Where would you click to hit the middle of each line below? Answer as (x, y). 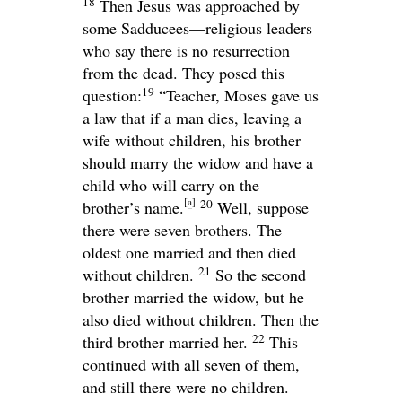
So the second (261, 275)
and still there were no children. (186, 387)
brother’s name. (133, 208)
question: (112, 96)
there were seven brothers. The (182, 230)
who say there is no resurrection (186, 51)
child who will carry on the (171, 185)
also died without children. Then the (201, 320)
